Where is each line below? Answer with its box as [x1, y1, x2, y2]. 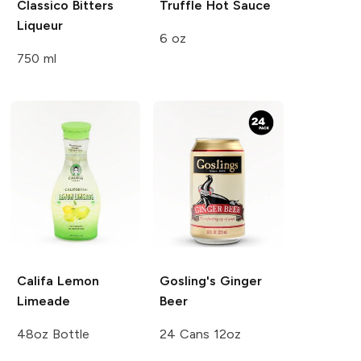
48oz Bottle [16, 326, 89, 342]
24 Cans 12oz [160, 326, 241, 342]
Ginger [216, 273, 263, 289]
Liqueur [16, 18, 63, 34]
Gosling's [160, 273, 217, 289]
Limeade [16, 293, 70, 309]
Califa [16, 273, 53, 289]
